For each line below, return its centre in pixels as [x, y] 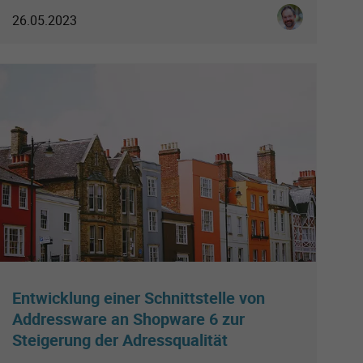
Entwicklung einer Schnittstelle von [139, 298]
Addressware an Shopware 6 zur [128, 319]
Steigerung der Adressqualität [120, 340]
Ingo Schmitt [313, 13]
